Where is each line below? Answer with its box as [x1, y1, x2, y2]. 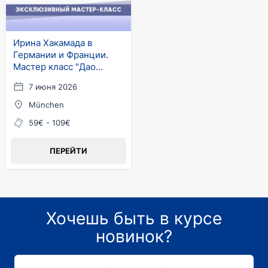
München [29, 100, 64, 109]
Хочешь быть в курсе [46, 208, 222, 229]
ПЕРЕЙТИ [50, 146, 87, 156]
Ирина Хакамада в [13, 37, 92, 48]
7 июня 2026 [29, 82, 77, 92]
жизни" [13, 73, 44, 84]
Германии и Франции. [13, 49, 108, 60]
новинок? [96, 226, 172, 246]
